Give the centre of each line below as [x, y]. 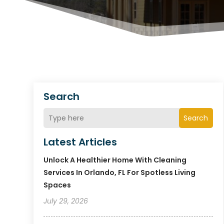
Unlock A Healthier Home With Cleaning [115, 160]
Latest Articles [80, 142]
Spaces [57, 185]
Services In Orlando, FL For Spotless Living [120, 173]
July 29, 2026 [66, 201]
